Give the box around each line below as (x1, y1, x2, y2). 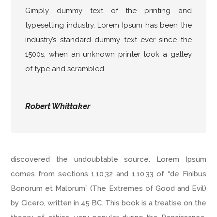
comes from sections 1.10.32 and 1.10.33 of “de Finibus (11, 170, 206, 179)
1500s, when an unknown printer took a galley (25, 50, 192, 59)
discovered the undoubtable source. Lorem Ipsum (11, 155, 206, 164)
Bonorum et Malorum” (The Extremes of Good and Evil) (11, 184, 206, 193)
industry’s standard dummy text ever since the (25, 35, 192, 45)
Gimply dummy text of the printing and (25, 6, 192, 15)
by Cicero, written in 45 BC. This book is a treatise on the (11, 199, 206, 208)
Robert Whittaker (25, 101, 91, 111)
